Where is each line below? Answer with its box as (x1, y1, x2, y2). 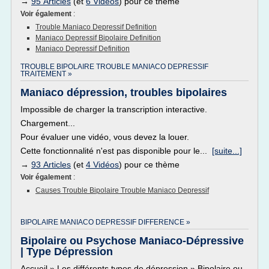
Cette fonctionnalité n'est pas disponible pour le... (20, 146, 212, 156)
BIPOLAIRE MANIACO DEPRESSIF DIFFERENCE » (20, 218, 190, 226)
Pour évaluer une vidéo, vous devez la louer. (20, 132, 189, 142)
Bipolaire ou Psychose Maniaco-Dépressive (20, 235, 244, 247)
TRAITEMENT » (20, 70, 72, 78)
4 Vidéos (86, 160, 119, 169)
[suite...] (212, 146, 242, 156)
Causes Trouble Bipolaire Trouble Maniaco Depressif (35, 186, 209, 195)
